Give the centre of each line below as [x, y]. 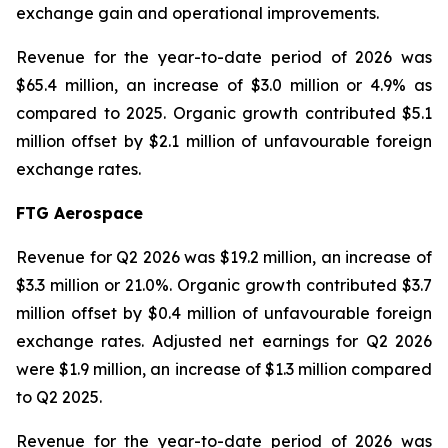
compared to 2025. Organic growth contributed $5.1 [224, 113]
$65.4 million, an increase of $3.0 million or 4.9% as [224, 85]
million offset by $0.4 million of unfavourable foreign [224, 313]
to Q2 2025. [59, 397]
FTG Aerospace [79, 213]
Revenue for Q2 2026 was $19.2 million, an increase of [224, 257]
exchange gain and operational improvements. [197, 13]
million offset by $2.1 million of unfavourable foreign [224, 141]
